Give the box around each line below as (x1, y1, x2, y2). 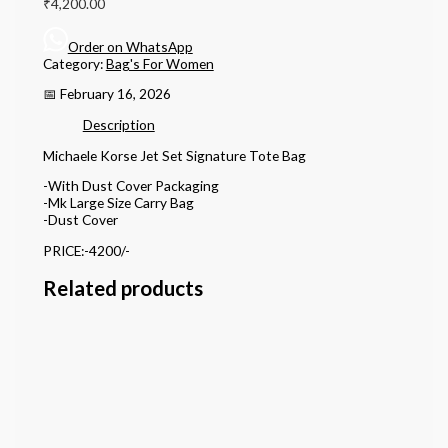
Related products (42, 275, 203, 300)
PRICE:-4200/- (42, 241, 130, 259)
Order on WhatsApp (67, 37, 193, 55)
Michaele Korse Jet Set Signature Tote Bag (42, 146, 306, 164)
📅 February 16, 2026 (42, 85, 171, 103)
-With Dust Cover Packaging (42, 177, 219, 195)
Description (82, 115, 155, 133)
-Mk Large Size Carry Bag (42, 194, 194, 212)
